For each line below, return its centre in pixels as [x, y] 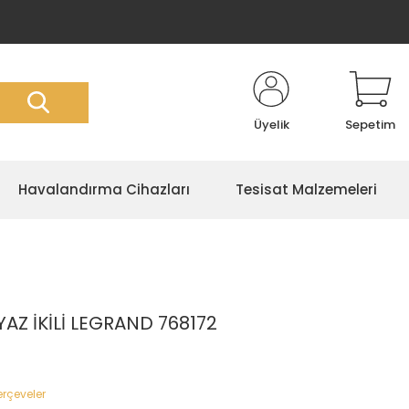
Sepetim [370, 125]
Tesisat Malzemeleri [306, 189]
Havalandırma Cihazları [104, 189]
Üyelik [271, 125]
